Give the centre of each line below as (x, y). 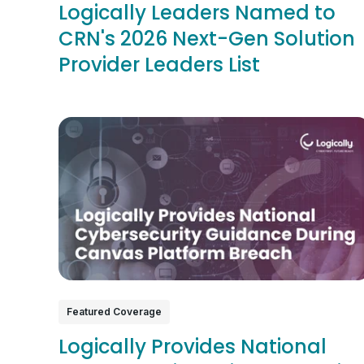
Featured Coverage (114, 311)
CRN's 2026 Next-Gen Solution (207, 39)
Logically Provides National (193, 346)
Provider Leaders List (159, 65)
